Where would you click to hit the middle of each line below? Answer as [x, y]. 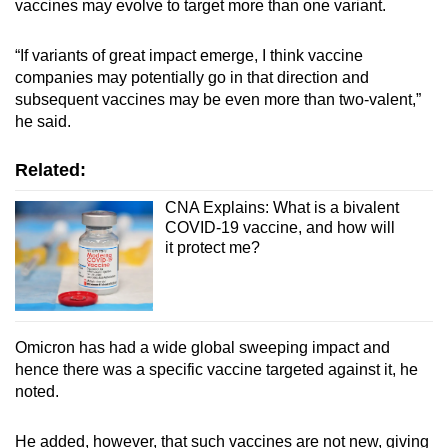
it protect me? [212, 247]
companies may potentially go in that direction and [192, 77]
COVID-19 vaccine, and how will [279, 227]
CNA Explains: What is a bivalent [281, 207]
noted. [37, 392]
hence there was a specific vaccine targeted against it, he [216, 370]
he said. [43, 121]
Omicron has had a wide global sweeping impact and [202, 348]
